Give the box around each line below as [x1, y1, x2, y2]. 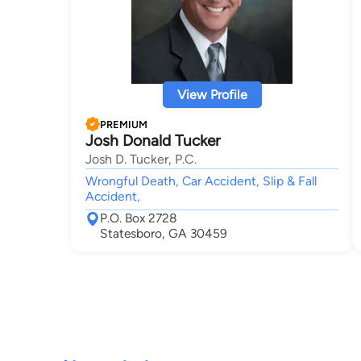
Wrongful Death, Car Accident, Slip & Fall [85, 173, 317, 189]
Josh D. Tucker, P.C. [85, 151, 197, 167]
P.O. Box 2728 [100, 210, 177, 226]
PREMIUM [100, 118, 147, 131]
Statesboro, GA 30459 [100, 226, 227, 241]
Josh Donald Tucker [85, 131, 220, 150]
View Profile [176, 87, 247, 102]
